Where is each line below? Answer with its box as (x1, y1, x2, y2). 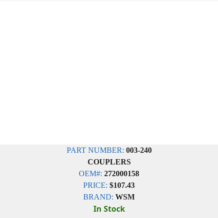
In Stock (93, 203, 125, 214)
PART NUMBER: (66, 146, 124, 154)
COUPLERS (87, 158, 131, 166)
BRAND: (83, 193, 113, 201)
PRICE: (83, 181, 108, 189)
